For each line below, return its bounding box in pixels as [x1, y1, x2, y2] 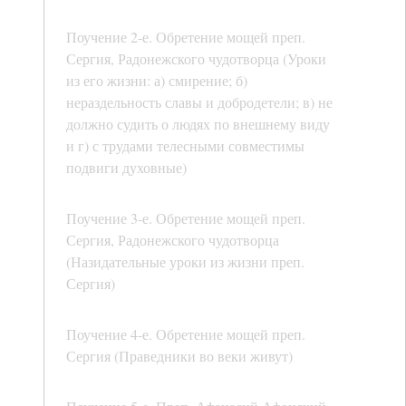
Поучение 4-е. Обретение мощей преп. [66, 324, 305, 344]
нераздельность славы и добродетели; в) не [66, 92, 333, 112]
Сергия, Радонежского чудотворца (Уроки [66, 49, 326, 69]
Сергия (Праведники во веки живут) [66, 346, 293, 366]
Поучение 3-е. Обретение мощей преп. [66, 208, 305, 228]
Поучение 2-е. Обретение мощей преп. [66, 27, 305, 47]
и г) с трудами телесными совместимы [66, 136, 304, 156]
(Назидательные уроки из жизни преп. [66, 252, 304, 272]
